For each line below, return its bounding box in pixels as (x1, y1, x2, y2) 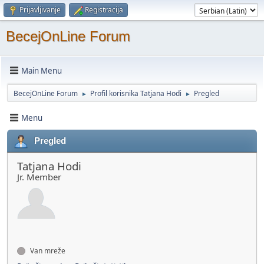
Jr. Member (17, 171, 61, 183)
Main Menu (21, 65, 62, 76)
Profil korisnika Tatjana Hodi (90, 88, 181, 98)
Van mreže (28, 246, 65, 256)
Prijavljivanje (19, 5, 61, 15)
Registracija (85, 5, 123, 15)
